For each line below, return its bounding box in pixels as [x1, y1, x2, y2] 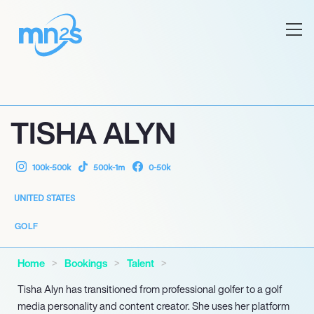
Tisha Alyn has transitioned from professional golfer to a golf [18, 282, 282, 296]
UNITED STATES [14, 192, 75, 204]
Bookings [64, 256, 107, 271]
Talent [127, 256, 154, 271]
